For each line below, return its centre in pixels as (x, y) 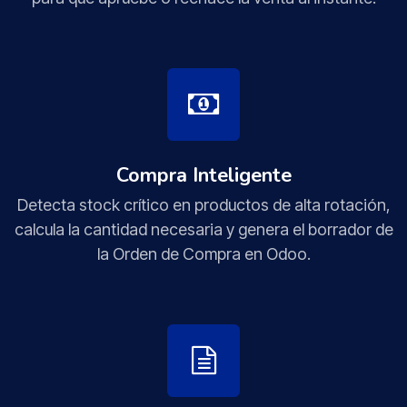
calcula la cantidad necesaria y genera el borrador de (203, 229)
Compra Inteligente (203, 175)
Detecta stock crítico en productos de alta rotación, (203, 204)
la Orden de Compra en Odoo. (203, 253)
